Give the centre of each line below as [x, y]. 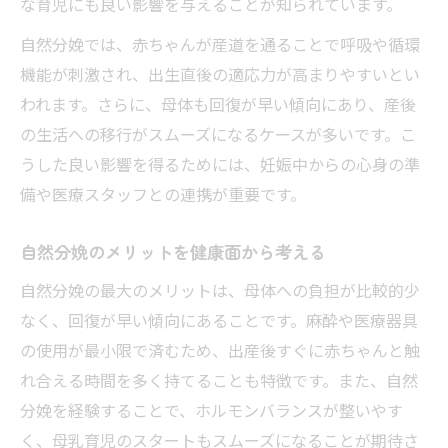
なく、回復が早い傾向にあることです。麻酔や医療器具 [219, 319]
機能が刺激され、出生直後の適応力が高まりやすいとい [220, 73]
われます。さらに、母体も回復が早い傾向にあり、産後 [218, 103]
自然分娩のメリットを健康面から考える [173, 251]
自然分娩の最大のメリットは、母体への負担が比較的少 [220, 289]
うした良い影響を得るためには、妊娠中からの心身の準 [220, 163]
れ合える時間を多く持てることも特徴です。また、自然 [219, 379]
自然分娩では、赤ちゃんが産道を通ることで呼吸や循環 [220, 43]
